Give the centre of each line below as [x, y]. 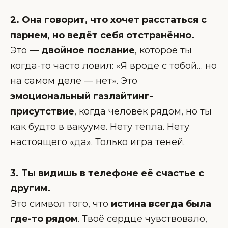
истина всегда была [161, 203]
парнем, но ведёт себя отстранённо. [102, 35]
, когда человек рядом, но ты [143, 112]
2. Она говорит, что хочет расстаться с [108, 20]
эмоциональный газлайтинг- [82, 96]
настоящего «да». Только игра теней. [97, 142]
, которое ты [163, 51]
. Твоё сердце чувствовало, [142, 219]
